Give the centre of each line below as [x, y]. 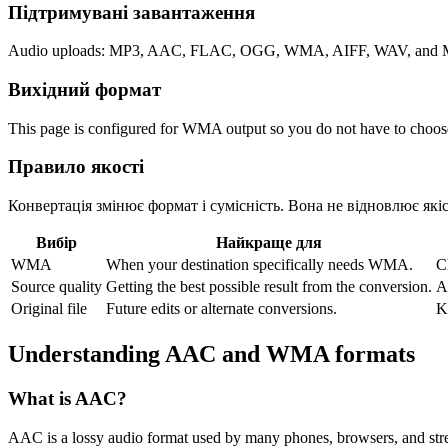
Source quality [56, 287]
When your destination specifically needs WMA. [259, 265]
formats [372, 354]
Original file [49, 309]
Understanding [86, 354]
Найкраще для [269, 243]
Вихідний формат [84, 89]
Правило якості [76, 167]
